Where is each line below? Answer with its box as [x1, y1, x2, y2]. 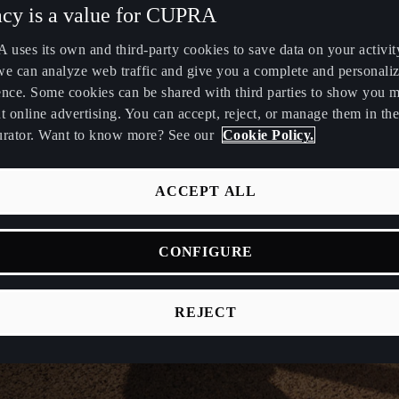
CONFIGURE [158, 243, 254, 259]
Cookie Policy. [222, 126, 314, 142]
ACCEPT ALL [155, 183, 256, 199]
